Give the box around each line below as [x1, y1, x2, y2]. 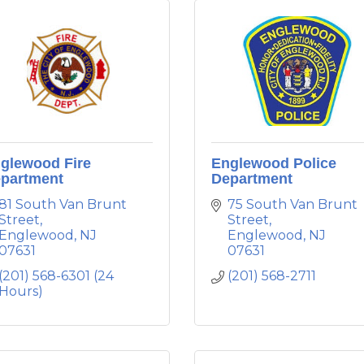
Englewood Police [211, 155, 336, 171]
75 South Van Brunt [227, 197, 357, 212]
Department [211, 171, 292, 187]
